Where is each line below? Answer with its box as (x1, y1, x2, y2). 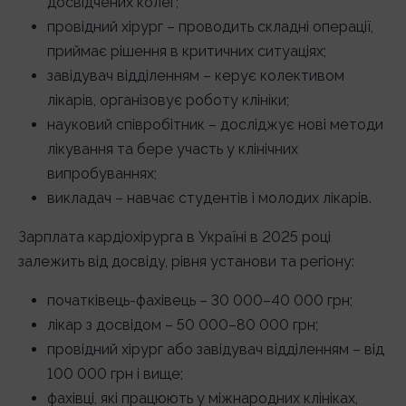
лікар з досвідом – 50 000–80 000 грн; (47, 316, 318, 333)
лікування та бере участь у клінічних (47, 140, 298, 158)
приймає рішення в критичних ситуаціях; (47, 43, 326, 60)
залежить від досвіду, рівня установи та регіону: (18, 253, 354, 270)
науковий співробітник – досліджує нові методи (47, 116, 383, 133)
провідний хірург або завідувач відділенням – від (47, 341, 384, 358)
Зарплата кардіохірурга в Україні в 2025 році (18, 228, 331, 246)
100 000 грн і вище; (47, 365, 183, 382)
